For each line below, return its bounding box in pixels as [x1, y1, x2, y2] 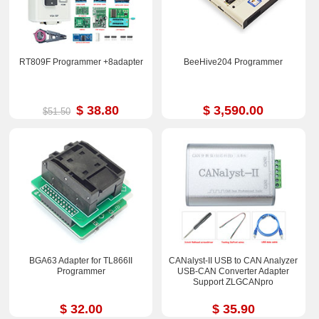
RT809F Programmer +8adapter [19, 57, 143, 68]
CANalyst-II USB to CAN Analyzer [169, 255, 298, 266]
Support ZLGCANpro [193, 276, 274, 287]
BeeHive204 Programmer [184, 57, 283, 68]
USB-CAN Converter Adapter [177, 266, 290, 276]
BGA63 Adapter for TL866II [29, 255, 133, 266]
